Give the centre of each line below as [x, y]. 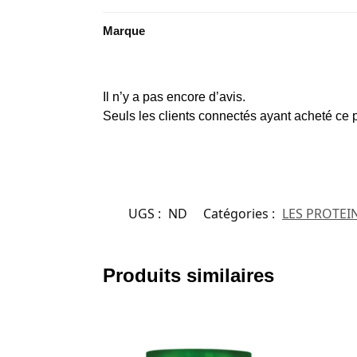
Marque [124, 31]
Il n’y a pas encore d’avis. [174, 97]
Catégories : [241, 214]
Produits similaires [188, 276]
